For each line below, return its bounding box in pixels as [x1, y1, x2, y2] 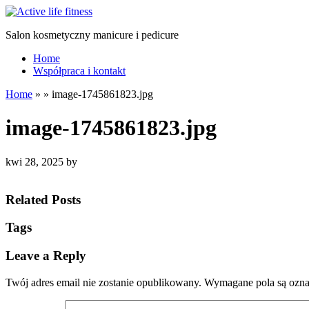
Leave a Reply [6, 248, 86, 263]
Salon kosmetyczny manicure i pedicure [6, 29, 179, 41]
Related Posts [6, 192, 81, 207]
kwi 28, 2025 [6, 155, 66, 168]
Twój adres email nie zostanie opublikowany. [6, 276, 201, 288]
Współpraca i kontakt [33, 65, 126, 77]
